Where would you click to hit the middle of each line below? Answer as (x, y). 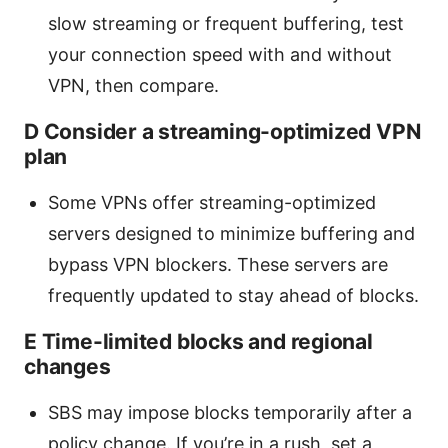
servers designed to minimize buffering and (231, 233)
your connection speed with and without (220, 54)
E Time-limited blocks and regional (198, 341)
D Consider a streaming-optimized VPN (222, 131)
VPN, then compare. (133, 85)
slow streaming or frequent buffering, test (226, 23)
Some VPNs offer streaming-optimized (212, 202)
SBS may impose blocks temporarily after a (230, 412)
